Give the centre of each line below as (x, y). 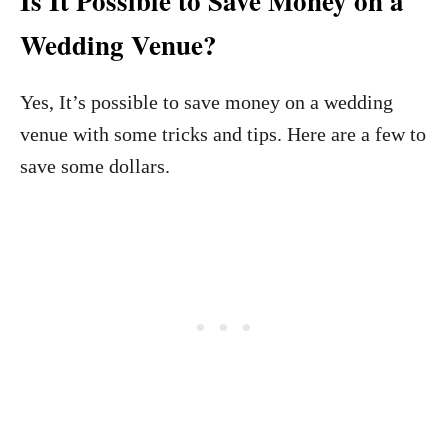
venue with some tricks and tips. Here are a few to (223, 134)
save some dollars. (95, 166)
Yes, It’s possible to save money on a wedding (206, 102)
